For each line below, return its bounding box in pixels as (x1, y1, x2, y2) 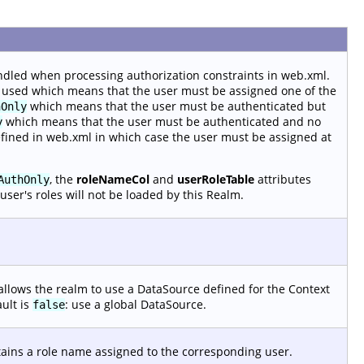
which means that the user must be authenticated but (27, 98, 326, 114)
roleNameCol (76, 171, 149, 187)
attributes (254, 171, 311, 187)
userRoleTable (177, 171, 254, 187)
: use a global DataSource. (65, 297, 206, 312)
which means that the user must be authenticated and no (2, 114, 321, 129)
